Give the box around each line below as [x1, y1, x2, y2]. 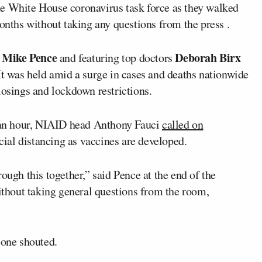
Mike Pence [2, 49, 57, 66]
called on [162, 116, 204, 132]
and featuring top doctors [57, 49, 175, 65]
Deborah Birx [175, 49, 241, 66]
